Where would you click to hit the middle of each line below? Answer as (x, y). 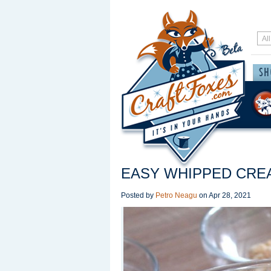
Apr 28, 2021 (230, 195)
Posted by (138, 195)
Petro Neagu (176, 195)
